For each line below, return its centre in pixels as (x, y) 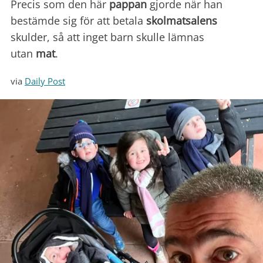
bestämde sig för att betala (78, 21)
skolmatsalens (182, 21)
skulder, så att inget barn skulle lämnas (107, 37)
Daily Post (45, 81)
